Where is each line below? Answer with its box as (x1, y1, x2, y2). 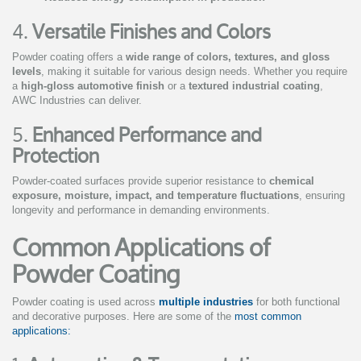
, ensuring (299, 189, 345, 202)
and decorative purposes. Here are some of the (12, 310, 234, 323)
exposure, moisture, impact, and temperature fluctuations (12, 189, 299, 202)
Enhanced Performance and (32, 114, 262, 156)
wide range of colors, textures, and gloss (126, 51, 330, 64)
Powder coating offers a (12, 51, 126, 64)
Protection (12, 135, 99, 176)
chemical (269, 175, 314, 188)
